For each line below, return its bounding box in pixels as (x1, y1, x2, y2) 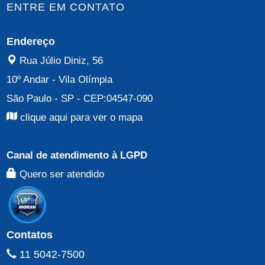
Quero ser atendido (17, 168, 105, 180)
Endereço (7, 35, 56, 47)
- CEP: (74, 92, 107, 104)
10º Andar (7, 73, 50, 85)
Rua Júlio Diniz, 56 (20, 54, 104, 66)
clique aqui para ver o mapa (17, 111, 143, 123)
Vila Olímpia (59, 73, 113, 85)
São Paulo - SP (7, 92, 75, 104)
